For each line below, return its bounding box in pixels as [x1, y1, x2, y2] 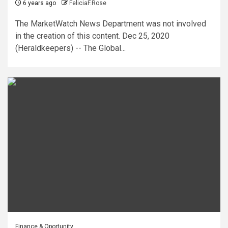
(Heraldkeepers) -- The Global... [15, 43, 126, 53]
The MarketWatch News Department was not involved [15, 18, 206, 28]
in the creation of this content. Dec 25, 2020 [15, 31, 169, 41]
